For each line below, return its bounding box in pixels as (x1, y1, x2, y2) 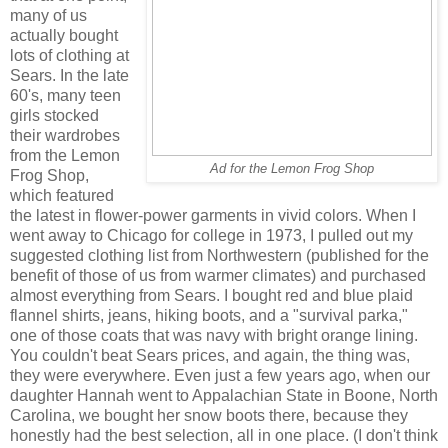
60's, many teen (10, 86, 121, 104)
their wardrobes (10, 126, 120, 144)
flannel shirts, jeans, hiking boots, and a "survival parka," (10, 306, 408, 324)
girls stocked (10, 106, 99, 124)
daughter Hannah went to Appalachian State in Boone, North (10, 386, 438, 404)
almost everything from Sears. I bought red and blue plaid (10, 286, 413, 304)
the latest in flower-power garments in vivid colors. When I (10, 206, 416, 224)
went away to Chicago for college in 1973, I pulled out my (10, 226, 413, 244)
